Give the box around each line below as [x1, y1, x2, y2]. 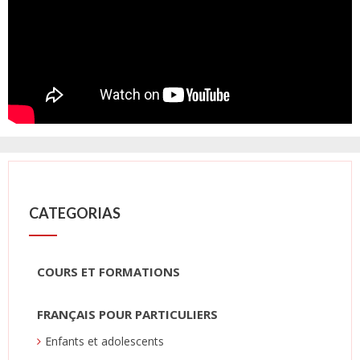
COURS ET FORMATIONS [37, 263, 180, 280]
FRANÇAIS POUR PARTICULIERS [37, 305, 218, 322]
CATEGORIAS [29, 203, 121, 222]
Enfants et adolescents [45, 333, 164, 349]
